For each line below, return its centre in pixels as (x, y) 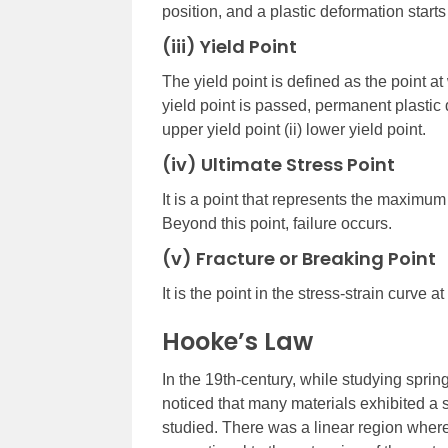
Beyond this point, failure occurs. (277, 224)
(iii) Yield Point (229, 47)
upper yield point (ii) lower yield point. (294, 130)
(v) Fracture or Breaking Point (299, 259)
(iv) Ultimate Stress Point (278, 165)
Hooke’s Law (237, 342)
